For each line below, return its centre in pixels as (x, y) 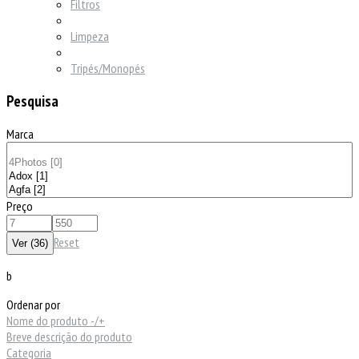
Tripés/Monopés (108, 69)
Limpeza (90, 36)
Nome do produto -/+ (56, 320)
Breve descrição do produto (69, 336)
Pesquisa (32, 101)
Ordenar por (33, 304)
